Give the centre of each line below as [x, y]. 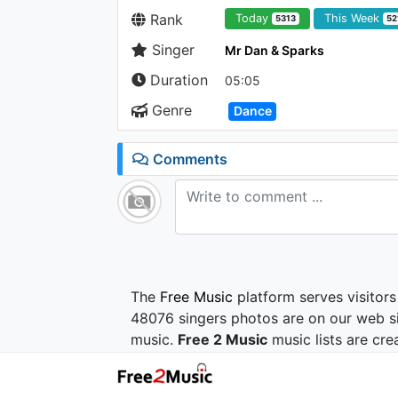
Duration [177, 80]
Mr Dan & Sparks [275, 50]
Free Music [196, 297]
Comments [188, 159]
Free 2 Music [223, 339]
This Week [354, 19]
